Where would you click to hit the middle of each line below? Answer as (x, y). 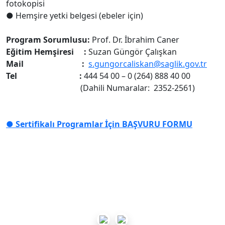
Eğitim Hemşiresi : (46, 52)
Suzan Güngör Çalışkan (132, 52)
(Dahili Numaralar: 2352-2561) (134, 88)
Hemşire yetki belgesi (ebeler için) (79, 16)
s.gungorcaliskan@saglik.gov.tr (148, 64)
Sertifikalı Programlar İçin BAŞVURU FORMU (104, 124)
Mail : (45, 64)
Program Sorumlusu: (48, 40)
